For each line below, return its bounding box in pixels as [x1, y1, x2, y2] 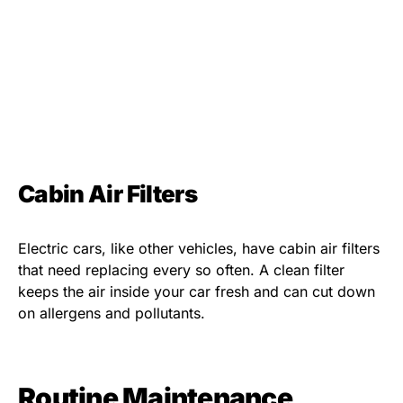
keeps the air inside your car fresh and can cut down [18, 282, 375, 301]
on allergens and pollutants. [18, 304, 205, 323]
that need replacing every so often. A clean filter [18, 261, 345, 280]
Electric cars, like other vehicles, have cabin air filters [18, 239, 380, 258]
